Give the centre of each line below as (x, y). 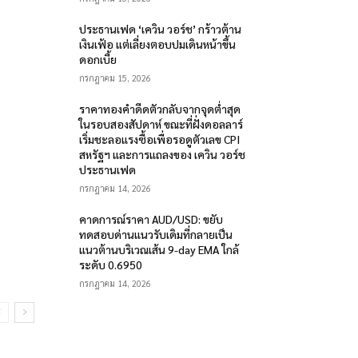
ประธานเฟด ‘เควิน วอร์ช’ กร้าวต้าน (161, 29)
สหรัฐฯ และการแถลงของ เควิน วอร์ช (163, 154)
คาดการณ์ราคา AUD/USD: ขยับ (151, 219)
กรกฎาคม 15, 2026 (115, 78)
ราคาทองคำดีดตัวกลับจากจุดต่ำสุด (160, 109)
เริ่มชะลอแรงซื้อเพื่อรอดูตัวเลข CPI (160, 139)
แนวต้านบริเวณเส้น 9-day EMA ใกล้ (159, 249)
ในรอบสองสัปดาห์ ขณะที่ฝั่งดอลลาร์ (161, 124)
